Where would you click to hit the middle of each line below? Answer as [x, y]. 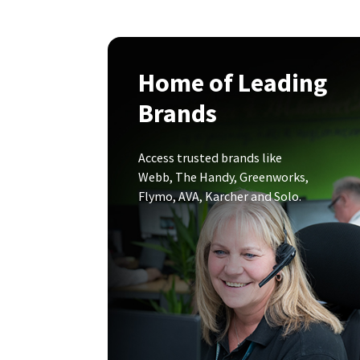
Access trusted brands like [210, 158]
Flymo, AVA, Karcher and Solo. [220, 196]
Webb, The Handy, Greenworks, [223, 177]
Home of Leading [233, 83]
